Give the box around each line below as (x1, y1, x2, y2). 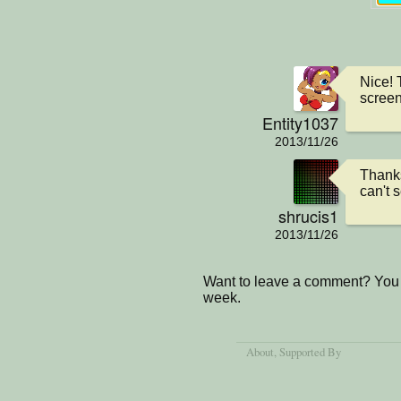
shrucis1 (278, 203, 338, 227)
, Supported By (274, 344, 342, 361)
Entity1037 (262, 110, 338, 134)
